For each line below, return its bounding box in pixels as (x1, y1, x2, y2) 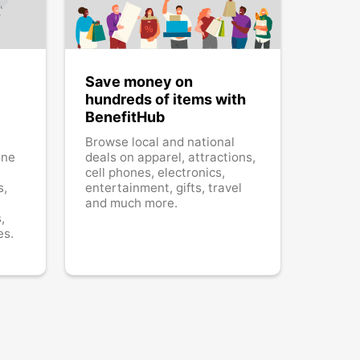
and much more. (84, 194, 178, 211)
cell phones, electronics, (84, 164, 225, 180)
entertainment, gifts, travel (84, 179, 242, 195)
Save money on (84, 72, 193, 90)
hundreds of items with (84, 90, 246, 108)
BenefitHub (84, 108, 165, 125)
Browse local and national (84, 133, 235, 149)
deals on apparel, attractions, (84, 149, 256, 165)
